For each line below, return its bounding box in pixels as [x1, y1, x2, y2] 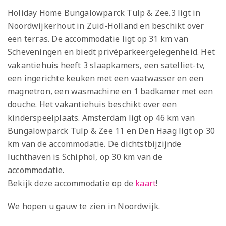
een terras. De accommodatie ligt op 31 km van [8, 33, 189, 44]
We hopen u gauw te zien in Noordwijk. [8, 200, 160, 212]
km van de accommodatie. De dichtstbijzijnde [8, 138, 182, 149]
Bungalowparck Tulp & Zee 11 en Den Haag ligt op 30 [8, 125, 215, 136]
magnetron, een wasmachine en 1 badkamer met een [8, 85, 213, 97]
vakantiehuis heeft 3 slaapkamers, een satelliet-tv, [8, 59, 205, 71]
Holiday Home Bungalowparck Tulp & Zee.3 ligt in [8, 7, 201, 18]
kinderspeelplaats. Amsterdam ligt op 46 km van [8, 111, 195, 123]
